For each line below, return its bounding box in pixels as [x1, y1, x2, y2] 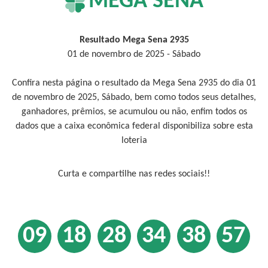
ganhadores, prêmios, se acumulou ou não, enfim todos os [21, 107, 247, 117]
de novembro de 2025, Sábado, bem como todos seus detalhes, [12, 93, 256, 102]
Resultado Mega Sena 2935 [79, 35, 189, 45]
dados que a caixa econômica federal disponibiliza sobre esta [15, 121, 253, 131]
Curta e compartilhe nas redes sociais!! [58, 169, 210, 179]
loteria [121, 136, 147, 145]
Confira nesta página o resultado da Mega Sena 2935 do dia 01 [12, 78, 256, 88]
